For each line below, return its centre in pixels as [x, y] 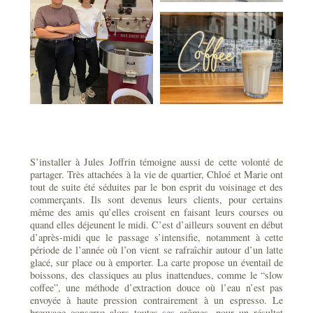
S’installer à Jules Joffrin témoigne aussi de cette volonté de [156, 162]
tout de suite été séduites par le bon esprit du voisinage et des [156, 187]
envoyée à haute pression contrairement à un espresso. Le [156, 300]
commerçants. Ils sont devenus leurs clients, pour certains [156, 200]
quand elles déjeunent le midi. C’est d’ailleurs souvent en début [156, 225]
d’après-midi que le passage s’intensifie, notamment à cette [156, 238]
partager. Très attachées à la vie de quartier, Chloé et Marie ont [156, 175]
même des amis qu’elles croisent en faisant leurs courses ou [156, 212]
